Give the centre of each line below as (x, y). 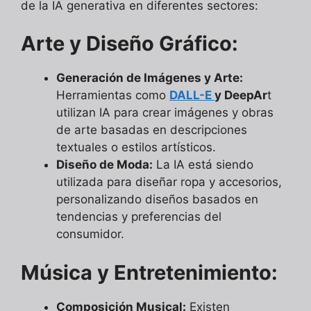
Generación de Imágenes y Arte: (150, 78)
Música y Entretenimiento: (149, 272)
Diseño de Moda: (104, 165)
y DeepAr (241, 95)
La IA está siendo (203, 165)
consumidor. (90, 234)
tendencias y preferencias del (139, 217)
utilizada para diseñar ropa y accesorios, (169, 182)
